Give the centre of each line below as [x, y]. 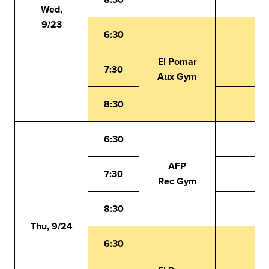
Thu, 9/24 [51, 226]
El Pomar [177, 62]
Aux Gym [177, 77]
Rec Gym [177, 181]
